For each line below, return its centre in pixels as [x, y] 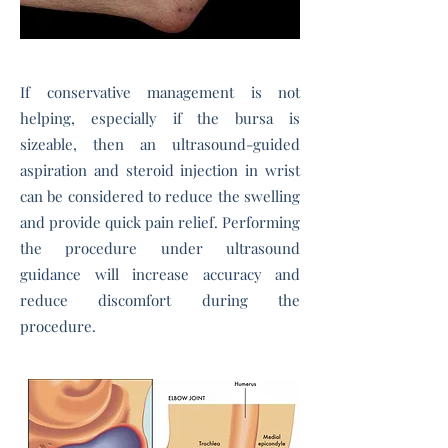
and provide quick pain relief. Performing [160, 222]
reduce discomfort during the [160, 300]
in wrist [269, 170]
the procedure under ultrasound [160, 248]
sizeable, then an [96, 144]
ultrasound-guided [236, 144]
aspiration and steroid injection [129, 170]
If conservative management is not [160, 92]
